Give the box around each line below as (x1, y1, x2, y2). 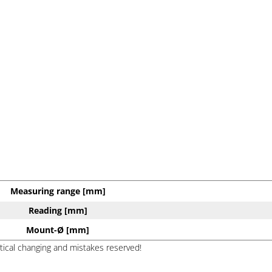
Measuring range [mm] (10, 185, 106, 197)
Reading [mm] (28, 204, 87, 216)
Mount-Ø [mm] (26, 223, 89, 236)
